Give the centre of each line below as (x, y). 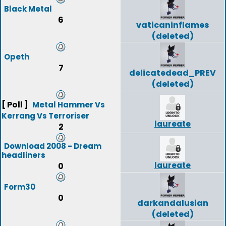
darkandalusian (173, 203)
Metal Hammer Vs (69, 105)
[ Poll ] (15, 105)
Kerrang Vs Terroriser (45, 116)
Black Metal (28, 9)
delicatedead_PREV (173, 73)
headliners (23, 155)
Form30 (20, 187)
